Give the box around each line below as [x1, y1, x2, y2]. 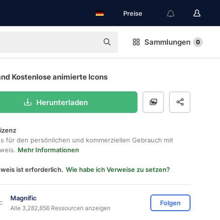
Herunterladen [36, 97, 88, 107]
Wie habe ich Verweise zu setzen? [66, 165, 170, 173]
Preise [123, 9, 142, 17]
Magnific [10, 193, 37, 202]
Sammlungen [144, 37, 191, 47]
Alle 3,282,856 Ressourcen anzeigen [10, 204, 110, 212]
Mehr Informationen [18, 146, 79, 154]
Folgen [160, 199, 181, 207]
